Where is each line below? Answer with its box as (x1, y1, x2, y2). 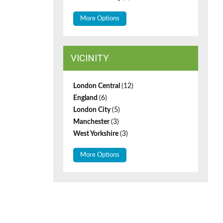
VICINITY (71, 52, 109, 64)
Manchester (73, 118, 111, 125)
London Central (73, 83, 121, 90)
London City (73, 107, 112, 113)
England (73, 95, 99, 102)
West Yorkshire (73, 130, 120, 137)
